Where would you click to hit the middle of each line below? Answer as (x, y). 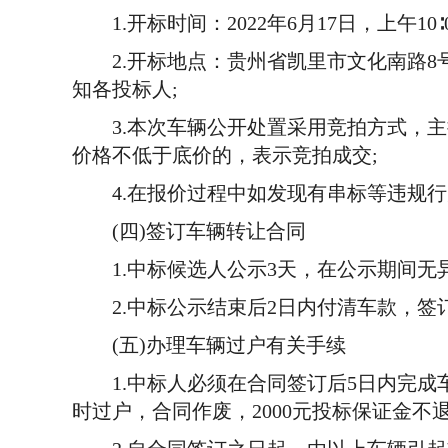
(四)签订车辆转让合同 (189, 231)
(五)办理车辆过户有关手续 (219, 345)
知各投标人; (125, 89)
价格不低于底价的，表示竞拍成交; (225, 155)
